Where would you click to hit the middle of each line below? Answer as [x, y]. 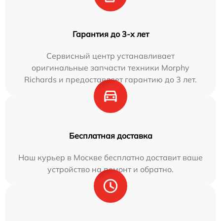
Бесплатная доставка [110, 135]
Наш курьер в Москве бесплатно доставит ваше [110, 157]
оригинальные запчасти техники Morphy [110, 67]
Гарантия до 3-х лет [110, 34]
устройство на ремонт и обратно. [110, 169]
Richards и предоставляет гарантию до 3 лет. [110, 79]
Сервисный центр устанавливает [110, 55]
